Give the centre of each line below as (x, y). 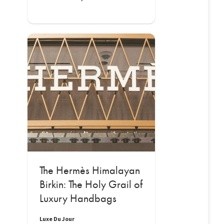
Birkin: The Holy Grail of (91, 184)
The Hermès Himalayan (89, 170)
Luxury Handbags (78, 198)
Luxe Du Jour (57, 218)
